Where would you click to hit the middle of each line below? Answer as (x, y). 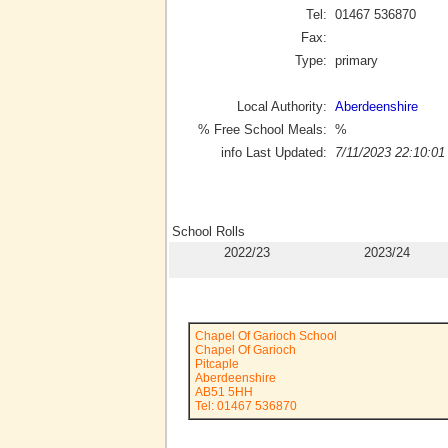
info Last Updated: (274, 152)
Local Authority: (282, 106)
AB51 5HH (224, 392)
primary (356, 60)
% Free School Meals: (262, 129)
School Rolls (208, 232)
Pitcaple (217, 364)
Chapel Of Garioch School (266, 336)
